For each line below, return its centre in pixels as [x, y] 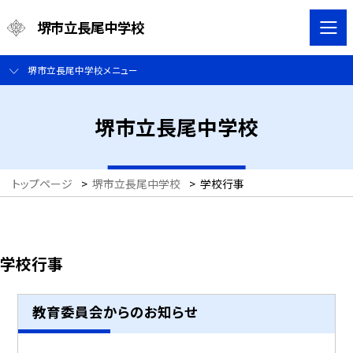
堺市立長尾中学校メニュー [82, 70]
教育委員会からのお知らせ [115, 311]
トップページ [42, 184]
